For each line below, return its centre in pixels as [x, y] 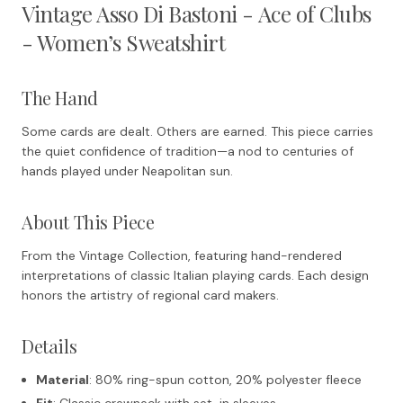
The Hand [60, 97]
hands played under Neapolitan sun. [127, 170]
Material [63, 379]
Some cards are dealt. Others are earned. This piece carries [197, 131]
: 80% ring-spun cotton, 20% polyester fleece [225, 379]
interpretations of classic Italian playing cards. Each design [195, 275]
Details [49, 345]
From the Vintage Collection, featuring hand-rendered [182, 255]
